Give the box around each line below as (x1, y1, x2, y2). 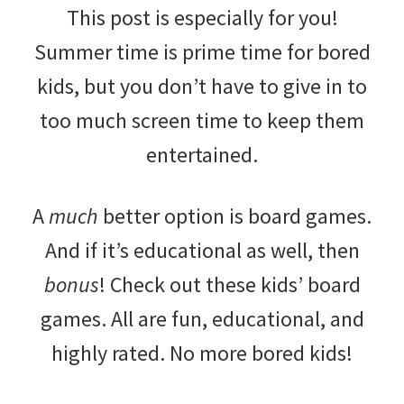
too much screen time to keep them (40, 106, 364, 134)
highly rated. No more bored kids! (51, 338, 353, 367)
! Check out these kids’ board (98, 270, 361, 298)
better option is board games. (98, 201, 372, 230)
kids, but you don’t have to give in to (37, 71, 367, 100)
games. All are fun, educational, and (40, 304, 364, 333)
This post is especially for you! (66, 3, 338, 32)
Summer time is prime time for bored (33, 37, 371, 66)
